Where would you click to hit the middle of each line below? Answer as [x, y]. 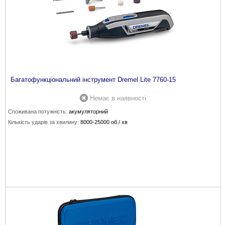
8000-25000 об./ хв [104, 122]
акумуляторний [88, 111]
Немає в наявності [118, 98]
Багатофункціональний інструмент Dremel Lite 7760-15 [93, 80]
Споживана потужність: [38, 111]
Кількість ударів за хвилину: [43, 122]
